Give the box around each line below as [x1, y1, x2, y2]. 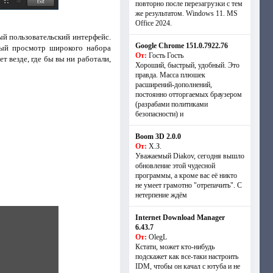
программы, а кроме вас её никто [135, 171, 237, 180]
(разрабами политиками [135, 100, 208, 108]
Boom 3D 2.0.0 [135, 132, 181, 141]
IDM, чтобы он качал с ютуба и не [135, 262, 240, 271]
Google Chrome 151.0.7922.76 [135, 41, 228, 50]
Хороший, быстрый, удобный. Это [135, 61, 239, 69]
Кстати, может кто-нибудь [135, 243, 214, 251]
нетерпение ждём [135, 191, 187, 199]
